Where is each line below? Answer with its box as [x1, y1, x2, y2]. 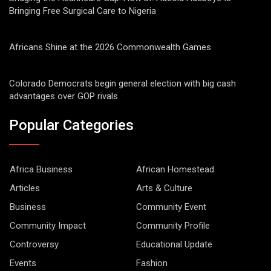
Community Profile [136, 220, 210, 231]
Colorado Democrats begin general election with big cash [9, 78, 236, 90]
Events [10, 257, 36, 269]
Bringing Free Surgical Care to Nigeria [9, 5, 156, 17]
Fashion [136, 257, 168, 269]
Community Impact [10, 220, 86, 231]
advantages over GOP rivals [9, 91, 118, 102]
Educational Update [136, 238, 212, 250]
